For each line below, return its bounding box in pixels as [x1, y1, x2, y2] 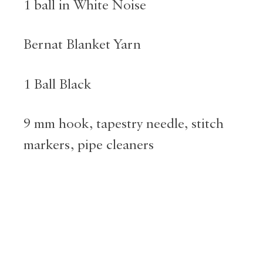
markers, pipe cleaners [23, 138, 154, 153]
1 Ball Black [23, 77, 91, 92]
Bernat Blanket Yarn [23, 38, 141, 52]
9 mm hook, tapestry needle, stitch [23, 117, 224, 131]
